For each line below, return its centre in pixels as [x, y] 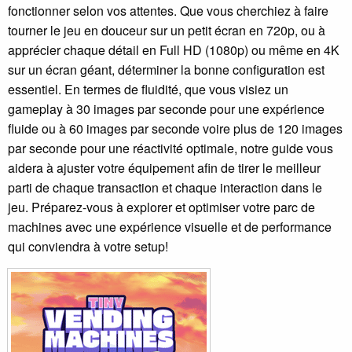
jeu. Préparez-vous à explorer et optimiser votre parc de [161, 207]
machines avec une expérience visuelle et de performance [170, 227]
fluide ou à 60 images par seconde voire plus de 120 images [175, 129]
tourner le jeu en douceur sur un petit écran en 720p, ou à [167, 31]
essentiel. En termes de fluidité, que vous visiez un [148, 90]
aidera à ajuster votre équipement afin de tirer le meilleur [164, 168]
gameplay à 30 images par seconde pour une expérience [166, 109]
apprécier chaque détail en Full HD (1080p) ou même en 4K [174, 50]
